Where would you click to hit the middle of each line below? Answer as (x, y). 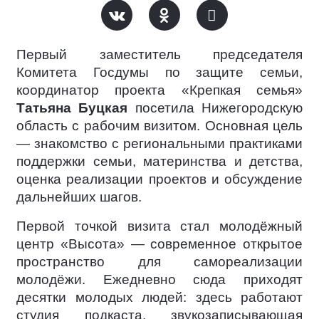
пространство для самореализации (159, 262)
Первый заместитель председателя (159, 54)
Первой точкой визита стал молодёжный (159, 226)
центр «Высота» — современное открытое (159, 244)
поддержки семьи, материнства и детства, (159, 161)
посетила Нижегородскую (215, 108)
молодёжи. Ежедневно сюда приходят (159, 279)
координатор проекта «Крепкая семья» (159, 90)
